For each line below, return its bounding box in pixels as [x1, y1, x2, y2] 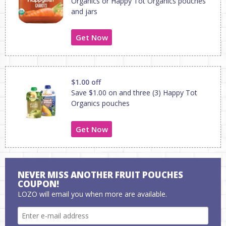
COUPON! [18, 178, 59, 190]
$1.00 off [71, 77, 101, 87]
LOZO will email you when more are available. [18, 189, 167, 199]
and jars [71, 7, 97, 16]
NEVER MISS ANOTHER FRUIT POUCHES [18, 169, 183, 181]
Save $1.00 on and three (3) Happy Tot [71, 88, 197, 97]
